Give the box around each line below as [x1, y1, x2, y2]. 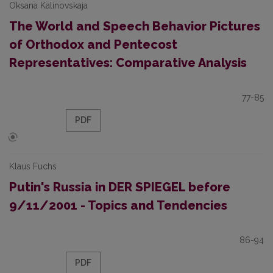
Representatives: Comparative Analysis [9, 55, 247, 70]
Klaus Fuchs [9, 161, 57, 171]
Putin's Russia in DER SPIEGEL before [9, 180, 230, 194]
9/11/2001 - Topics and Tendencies [9, 198, 227, 213]
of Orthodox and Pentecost [9, 37, 177, 52]
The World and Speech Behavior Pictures [9, 19, 260, 34]
